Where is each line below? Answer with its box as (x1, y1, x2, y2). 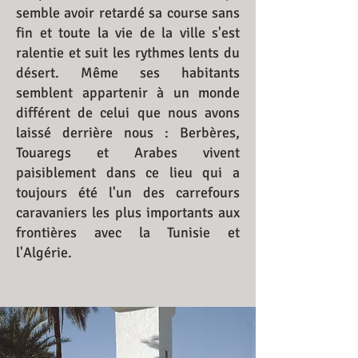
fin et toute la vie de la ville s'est (16, 24, 240, 42)
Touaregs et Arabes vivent (16, 144, 240, 161)
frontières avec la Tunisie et (16, 224, 240, 241)
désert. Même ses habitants (16, 64, 240, 82)
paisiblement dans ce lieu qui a (16, 164, 240, 181)
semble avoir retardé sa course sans (16, 4, 240, 22)
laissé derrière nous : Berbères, (16, 124, 240, 141)
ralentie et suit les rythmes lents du (16, 44, 240, 62)
